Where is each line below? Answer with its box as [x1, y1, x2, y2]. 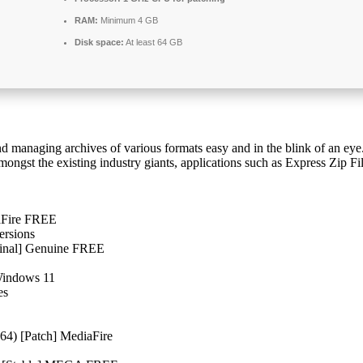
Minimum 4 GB [98, 15, 158, 25]
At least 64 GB [124, 36, 182, 47]
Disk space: [75, 36, 124, 47]
